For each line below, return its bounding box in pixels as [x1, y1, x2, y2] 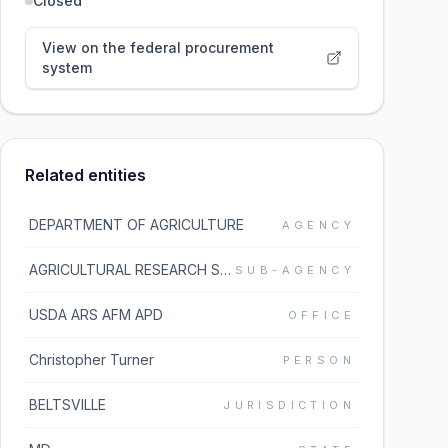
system [42, 59, 92, 76]
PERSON [282, 353, 355, 367]
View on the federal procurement [42, 39, 274, 56]
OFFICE [287, 308, 355, 322]
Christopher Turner [29, 351, 154, 368]
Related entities [25, 165, 146, 185]
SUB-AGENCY [235, 263, 355, 277]
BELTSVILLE [29, 396, 106, 413]
